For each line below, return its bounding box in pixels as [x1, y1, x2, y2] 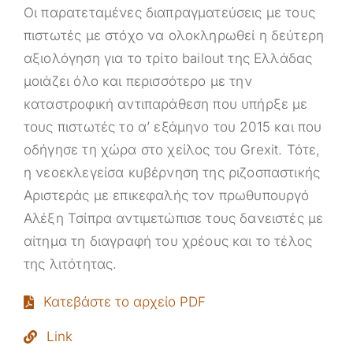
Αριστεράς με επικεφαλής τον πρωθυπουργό [23, 187, 310, 203]
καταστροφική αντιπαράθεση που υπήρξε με [23, 95, 308, 112]
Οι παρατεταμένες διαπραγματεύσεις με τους [23, 4, 315, 20]
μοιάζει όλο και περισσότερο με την [23, 72, 252, 89]
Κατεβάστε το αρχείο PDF [43, 294, 206, 310]
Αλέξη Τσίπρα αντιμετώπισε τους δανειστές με [23, 210, 324, 226]
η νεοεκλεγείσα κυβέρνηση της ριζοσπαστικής [23, 164, 321, 180]
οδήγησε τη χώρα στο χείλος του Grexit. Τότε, [23, 141, 321, 158]
